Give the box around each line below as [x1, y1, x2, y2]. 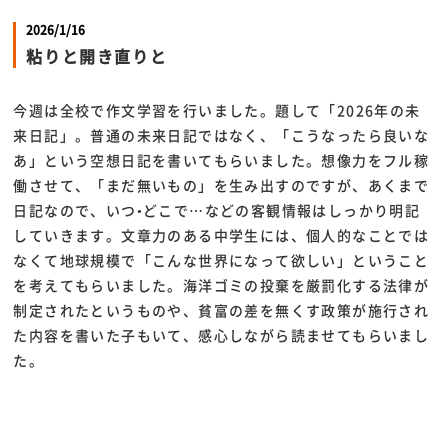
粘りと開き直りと [26, 44, 168, 68]
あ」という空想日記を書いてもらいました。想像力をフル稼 [13, 150, 430, 170]
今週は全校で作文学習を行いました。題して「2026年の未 [13, 100, 421, 120]
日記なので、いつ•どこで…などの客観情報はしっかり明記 [13, 200, 421, 220]
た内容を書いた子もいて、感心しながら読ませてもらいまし [13, 325, 430, 345]
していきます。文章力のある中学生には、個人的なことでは [13, 225, 430, 245]
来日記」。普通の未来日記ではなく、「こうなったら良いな [13, 125, 430, 145]
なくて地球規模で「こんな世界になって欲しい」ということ [13, 250, 430, 270]
